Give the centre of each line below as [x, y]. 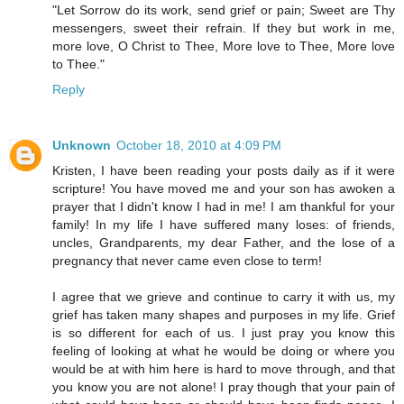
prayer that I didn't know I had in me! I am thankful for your [224, 206]
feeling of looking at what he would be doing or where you [224, 350]
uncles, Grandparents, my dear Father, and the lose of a [224, 242]
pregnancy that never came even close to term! [187, 260]
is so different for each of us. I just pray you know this [224, 332]
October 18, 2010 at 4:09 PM [199, 145]
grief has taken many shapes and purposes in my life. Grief [224, 314]
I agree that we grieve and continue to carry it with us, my [224, 296]
